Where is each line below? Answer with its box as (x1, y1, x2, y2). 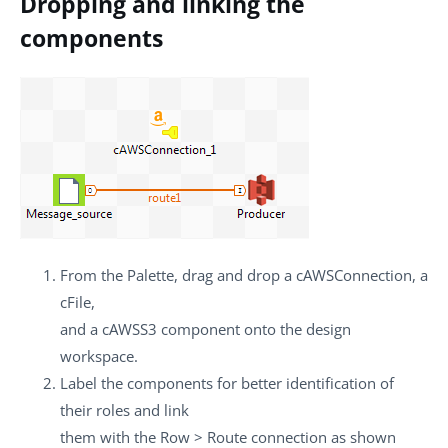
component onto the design (157, 318, 351, 339)
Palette (127, 264, 174, 285)
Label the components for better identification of (60, 372, 394, 393)
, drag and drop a (174, 264, 296, 285)
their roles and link (60, 399, 189, 420)
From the (60, 264, 127, 285)
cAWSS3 (102, 318, 157, 339)
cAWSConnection (296, 264, 412, 285)
